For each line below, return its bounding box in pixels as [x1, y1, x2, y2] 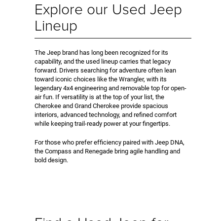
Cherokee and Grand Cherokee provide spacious [35, 102, 168, 110]
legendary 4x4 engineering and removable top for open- [35, 84, 186, 92]
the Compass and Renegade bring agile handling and [35, 147, 180, 155]
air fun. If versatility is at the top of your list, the [35, 93, 164, 101]
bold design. [35, 156, 68, 164]
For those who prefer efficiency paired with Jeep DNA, [35, 138, 184, 146]
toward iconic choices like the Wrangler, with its [35, 75, 167, 83]
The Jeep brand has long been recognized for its [35, 48, 168, 56]
